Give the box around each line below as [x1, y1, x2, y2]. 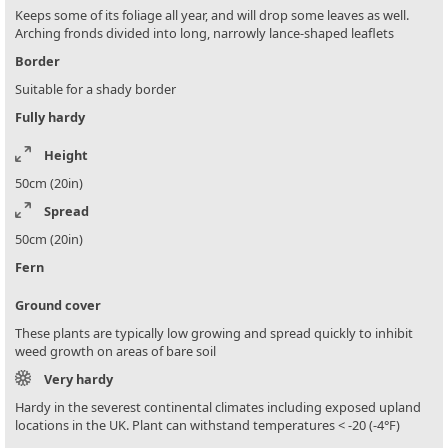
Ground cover [15, 296, 101, 315]
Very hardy [44, 370, 113, 389]
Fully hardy [15, 108, 85, 127]
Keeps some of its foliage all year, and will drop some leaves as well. [15, 6, 409, 25]
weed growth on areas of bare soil [15, 342, 216, 361]
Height [44, 146, 88, 165]
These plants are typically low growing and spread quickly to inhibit [15, 324, 413, 343]
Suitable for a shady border [15, 80, 176, 99]
